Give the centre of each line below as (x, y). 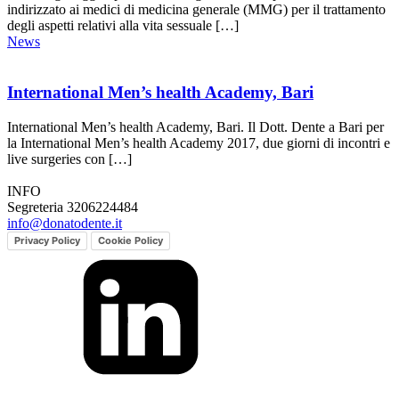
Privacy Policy (47, 240)
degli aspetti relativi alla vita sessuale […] (123, 26)
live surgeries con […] (69, 159)
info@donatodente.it (65, 223)
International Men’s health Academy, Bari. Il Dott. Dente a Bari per (195, 126)
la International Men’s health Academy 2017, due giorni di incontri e (199, 142)
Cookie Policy (130, 240)
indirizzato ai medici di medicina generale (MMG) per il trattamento (196, 10)
